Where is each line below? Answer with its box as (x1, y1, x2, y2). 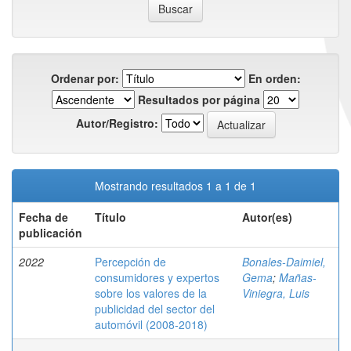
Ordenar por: (50, 71, 119, 86)
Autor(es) (242, 209, 292, 225)
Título (95, 209, 126, 225)
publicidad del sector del (95, 301, 215, 317)
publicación (19, 225, 82, 241)
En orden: (248, 71, 301, 86)
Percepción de (95, 254, 166, 270)
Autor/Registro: (75, 114, 158, 131)
